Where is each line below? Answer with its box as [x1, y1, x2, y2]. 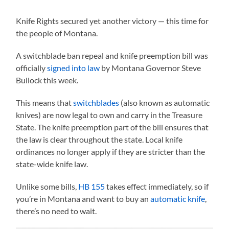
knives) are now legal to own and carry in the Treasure [16, 109, 203, 120]
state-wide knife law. [16, 158, 88, 169]
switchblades [73, 97, 120, 107]
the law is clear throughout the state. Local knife [16, 134, 183, 144]
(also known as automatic [119, 97, 210, 107]
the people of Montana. [16, 28, 98, 38]
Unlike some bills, [16, 181, 79, 191]
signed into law [47, 62, 100, 73]
